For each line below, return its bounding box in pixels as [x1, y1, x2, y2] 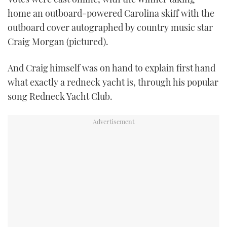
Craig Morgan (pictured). [8, 35, 108, 48]
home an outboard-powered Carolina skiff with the [8, 7, 214, 20]
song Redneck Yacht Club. [8, 90, 112, 102]
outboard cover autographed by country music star [8, 21, 213, 34]
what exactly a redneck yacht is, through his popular [8, 75, 218, 88]
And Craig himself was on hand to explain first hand [8, 61, 215, 74]
